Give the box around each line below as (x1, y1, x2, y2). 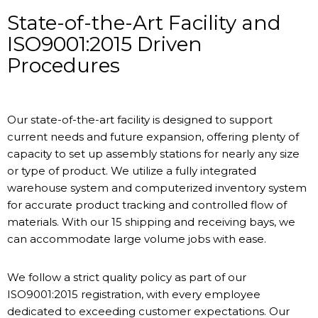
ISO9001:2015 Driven (7, 32, 202, 56)
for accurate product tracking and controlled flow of (7, 198, 287, 212)
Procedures (7, 53, 120, 77)
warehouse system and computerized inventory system (7, 181, 307, 194)
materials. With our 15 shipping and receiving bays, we (7, 215, 295, 229)
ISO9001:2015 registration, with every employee (7, 287, 261, 301)
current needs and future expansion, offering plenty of (7, 130, 299, 143)
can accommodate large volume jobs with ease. (7, 232, 266, 246)
